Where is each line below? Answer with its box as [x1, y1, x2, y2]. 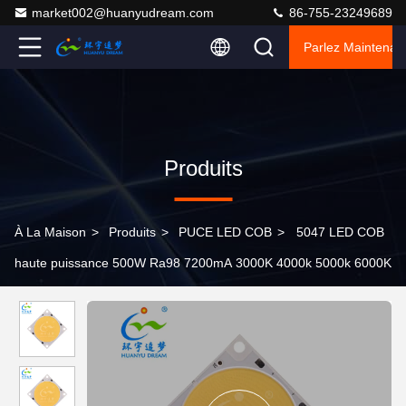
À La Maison [14, 225, 86, 239]
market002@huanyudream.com [32, 5, 214, 20]
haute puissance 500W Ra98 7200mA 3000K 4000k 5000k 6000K [14, 256, 391, 270]
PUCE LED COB [179, 225, 272, 239]
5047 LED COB [296, 225, 384, 239]
